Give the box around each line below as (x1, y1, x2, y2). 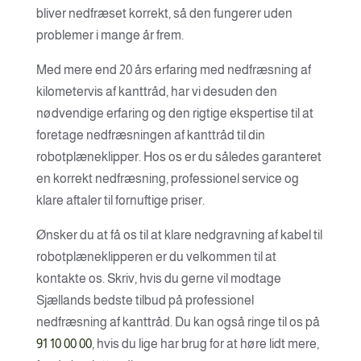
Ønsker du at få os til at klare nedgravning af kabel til (35, 228, 322, 242)
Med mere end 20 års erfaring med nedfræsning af (35, 63, 311, 77)
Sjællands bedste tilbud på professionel (35, 293, 254, 307)
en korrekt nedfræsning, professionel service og (35, 172, 299, 185)
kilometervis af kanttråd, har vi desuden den (35, 85, 277, 98)
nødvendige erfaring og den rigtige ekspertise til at (35, 106, 313, 120)
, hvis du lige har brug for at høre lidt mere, (91, 337, 319, 351)
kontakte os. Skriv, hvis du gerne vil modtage (35, 272, 281, 285)
